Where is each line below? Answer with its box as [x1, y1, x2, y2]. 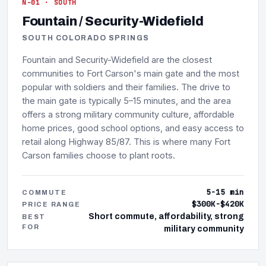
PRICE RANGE [22, 201, 81, 208]
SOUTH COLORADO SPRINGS [22, 34, 150, 43]
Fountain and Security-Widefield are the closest [22, 55, 212, 65]
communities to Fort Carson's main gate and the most [22, 68, 239, 79]
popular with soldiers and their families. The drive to [22, 82, 230, 93]
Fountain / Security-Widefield [22, 14, 204, 29]
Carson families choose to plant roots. [22, 150, 175, 161]
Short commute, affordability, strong [88, 212, 244, 221]
